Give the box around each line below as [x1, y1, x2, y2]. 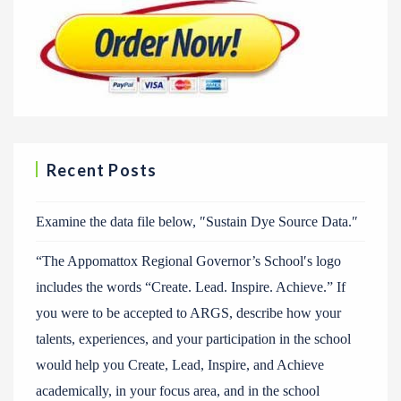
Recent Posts [47, 160, 158, 180]
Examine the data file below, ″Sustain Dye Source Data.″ [36, 214, 358, 229]
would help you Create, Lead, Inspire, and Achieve [36, 357, 324, 372]
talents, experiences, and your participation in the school [36, 331, 351, 346]
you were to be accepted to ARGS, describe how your [36, 305, 341, 320]
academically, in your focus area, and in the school [36, 383, 320, 398]
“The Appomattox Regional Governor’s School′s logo [36, 253, 341, 269]
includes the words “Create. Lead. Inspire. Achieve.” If [36, 279, 346, 294]
